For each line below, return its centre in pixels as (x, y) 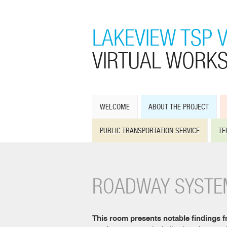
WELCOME (115, 107)
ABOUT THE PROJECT (179, 107)
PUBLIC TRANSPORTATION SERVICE (150, 131)
